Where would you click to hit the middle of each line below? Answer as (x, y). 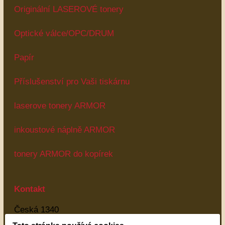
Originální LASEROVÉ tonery (69, 9)
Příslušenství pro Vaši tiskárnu (72, 82)
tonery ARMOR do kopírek (64, 154)
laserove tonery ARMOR (60, 106)
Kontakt (30, 189)
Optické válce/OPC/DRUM (64, 33)
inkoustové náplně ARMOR (65, 130)
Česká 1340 (36, 210)
